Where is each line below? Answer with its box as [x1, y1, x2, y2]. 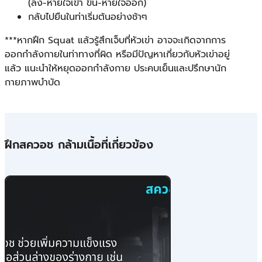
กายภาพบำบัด [5, 75, 60, 89]
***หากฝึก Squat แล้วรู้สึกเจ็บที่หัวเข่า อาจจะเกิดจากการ [5, 33, 226, 47]
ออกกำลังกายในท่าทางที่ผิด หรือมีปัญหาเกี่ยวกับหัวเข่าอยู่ [5, 47, 230, 61]
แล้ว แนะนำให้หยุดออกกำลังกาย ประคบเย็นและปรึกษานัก [5, 61, 226, 75]
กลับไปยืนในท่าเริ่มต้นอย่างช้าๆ [28, 9, 147, 24]
